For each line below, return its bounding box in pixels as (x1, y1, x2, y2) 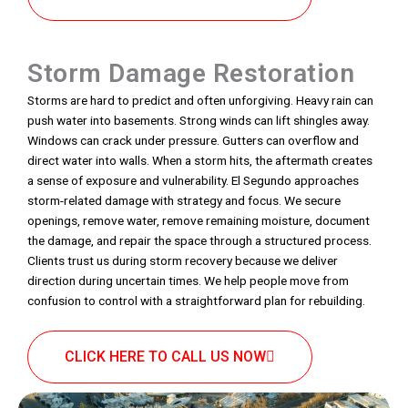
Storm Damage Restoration (27, 57, 354, 88)
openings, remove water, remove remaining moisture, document (27, 212, 370, 228)
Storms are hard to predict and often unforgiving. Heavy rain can (27, 92, 373, 107)
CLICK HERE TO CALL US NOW (65, 347, 266, 365)
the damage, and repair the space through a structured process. (27, 232, 372, 248)
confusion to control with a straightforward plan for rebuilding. (27, 292, 365, 308)
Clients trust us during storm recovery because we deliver (27, 252, 338, 268)
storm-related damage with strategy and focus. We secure (27, 192, 341, 208)
